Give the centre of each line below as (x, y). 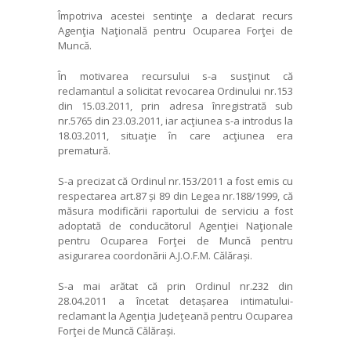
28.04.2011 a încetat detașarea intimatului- (175, 300)
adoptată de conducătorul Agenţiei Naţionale (175, 225)
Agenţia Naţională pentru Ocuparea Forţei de (175, 30)
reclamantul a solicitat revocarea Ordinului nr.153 (175, 90)
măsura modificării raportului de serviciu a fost (175, 210)
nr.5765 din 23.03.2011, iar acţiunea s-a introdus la (175, 120)
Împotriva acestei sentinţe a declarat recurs (175, 15)
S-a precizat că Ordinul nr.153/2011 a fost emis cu (175, 181)
